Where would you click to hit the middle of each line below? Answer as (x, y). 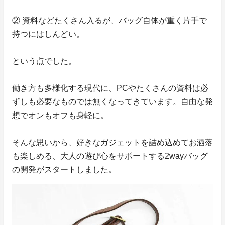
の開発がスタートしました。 (64, 169)
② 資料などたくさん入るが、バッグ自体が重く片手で (109, 20)
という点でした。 (44, 61)
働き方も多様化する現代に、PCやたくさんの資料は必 (110, 88)
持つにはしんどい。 (48, 34)
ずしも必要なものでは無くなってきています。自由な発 (113, 101)
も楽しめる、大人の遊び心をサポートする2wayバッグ (110, 156)
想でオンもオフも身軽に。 (60, 115)
